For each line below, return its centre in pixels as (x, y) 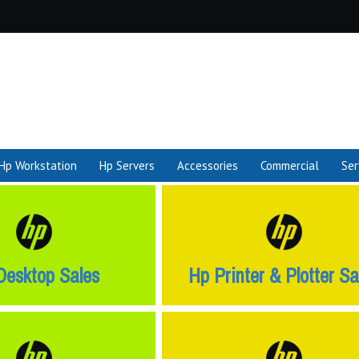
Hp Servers (127, 165)
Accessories (208, 165)
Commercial (290, 165)
